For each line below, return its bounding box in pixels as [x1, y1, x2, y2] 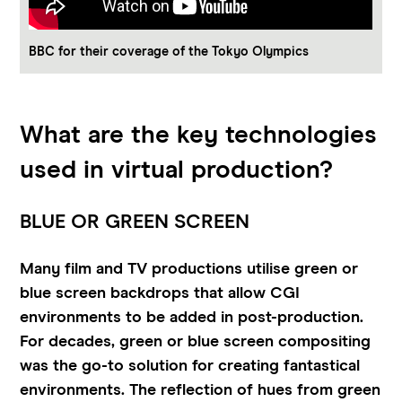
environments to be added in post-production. [20, 310, 364, 327]
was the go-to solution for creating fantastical [20, 358, 361, 375]
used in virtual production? [20, 158, 334, 184]
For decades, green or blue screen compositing [20, 334, 371, 351]
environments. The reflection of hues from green [20, 382, 381, 399]
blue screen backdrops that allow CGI [20, 285, 301, 302]
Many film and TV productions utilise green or [20, 261, 359, 278]
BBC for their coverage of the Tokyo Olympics [29, 45, 310, 58]
